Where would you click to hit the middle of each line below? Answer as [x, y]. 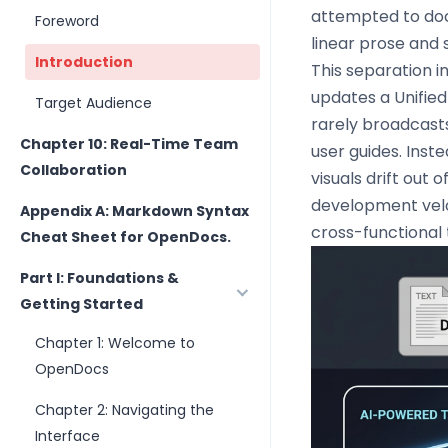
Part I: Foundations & [99, 278]
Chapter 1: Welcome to [115, 343]
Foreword [67, 21]
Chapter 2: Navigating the [124, 410]
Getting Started [81, 304]
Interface [67, 436]
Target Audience [93, 103]
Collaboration [73, 170]
